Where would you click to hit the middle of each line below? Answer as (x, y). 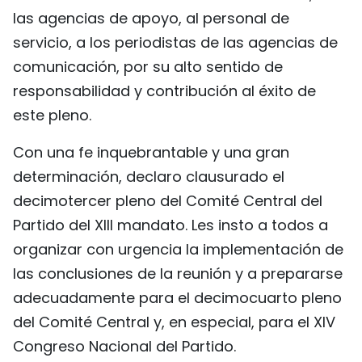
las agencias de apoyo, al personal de (151, 18)
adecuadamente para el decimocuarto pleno (177, 297)
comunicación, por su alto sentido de (148, 66)
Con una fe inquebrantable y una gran (151, 152)
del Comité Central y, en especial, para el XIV (174, 322)
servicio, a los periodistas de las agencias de (175, 42)
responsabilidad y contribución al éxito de (164, 90)
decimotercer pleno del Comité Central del (168, 200)
